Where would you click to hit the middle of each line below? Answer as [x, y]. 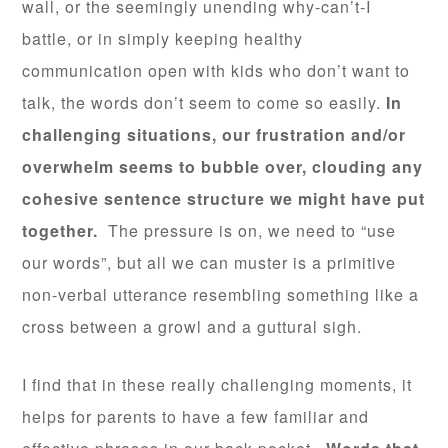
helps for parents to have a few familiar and [196, 417]
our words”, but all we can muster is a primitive [209, 263]
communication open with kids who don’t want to [216, 71]
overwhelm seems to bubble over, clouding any [223, 167]
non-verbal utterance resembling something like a [221, 295]
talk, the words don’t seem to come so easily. [204, 103]
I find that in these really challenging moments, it [217, 385]
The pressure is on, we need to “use [247, 231]
